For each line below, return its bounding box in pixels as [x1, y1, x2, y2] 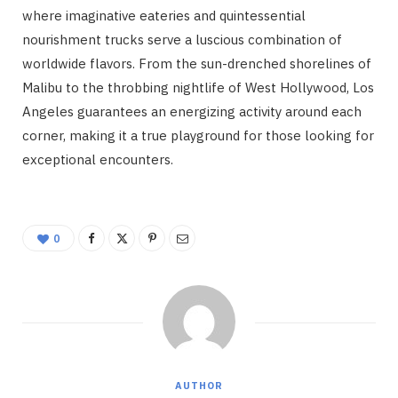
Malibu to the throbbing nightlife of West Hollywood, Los [22, 79, 374, 97]
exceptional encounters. [22, 151, 173, 169]
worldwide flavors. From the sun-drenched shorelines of [22, 55, 371, 73]
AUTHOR [175, 379, 223, 393]
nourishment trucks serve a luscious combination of [22, 31, 342, 49]
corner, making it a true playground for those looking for [22, 127, 374, 145]
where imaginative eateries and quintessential [22, 7, 306, 25]
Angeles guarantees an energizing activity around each [22, 103, 362, 121]
